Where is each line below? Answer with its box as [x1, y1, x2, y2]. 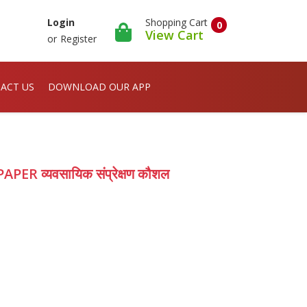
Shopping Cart [145, 15, 208, 29]
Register [60, 32, 97, 45]
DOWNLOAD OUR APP [47, 80, 151, 93]
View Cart [145, 26, 204, 43]
